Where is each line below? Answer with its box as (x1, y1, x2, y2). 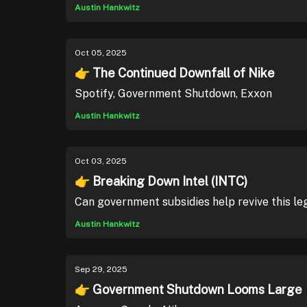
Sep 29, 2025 (75, 265, 127, 274)
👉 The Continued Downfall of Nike (75, 66, 275, 80)
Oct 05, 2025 (75, 48, 127, 58)
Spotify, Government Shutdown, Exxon (75, 87, 272, 100)
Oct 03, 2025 (75, 156, 127, 166)
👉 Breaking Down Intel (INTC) (75, 174, 247, 188)
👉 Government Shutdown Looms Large (75, 282, 302, 297)
